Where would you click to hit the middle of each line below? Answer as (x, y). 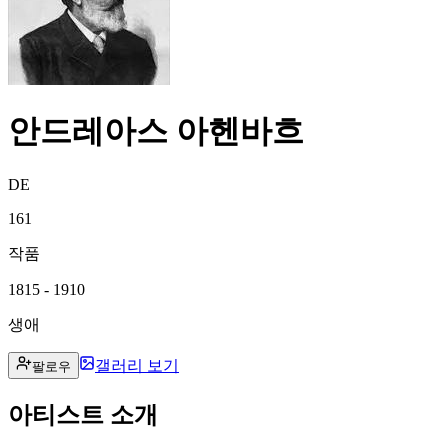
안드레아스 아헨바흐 (156, 131)
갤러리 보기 (137, 365)
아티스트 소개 (83, 414)
